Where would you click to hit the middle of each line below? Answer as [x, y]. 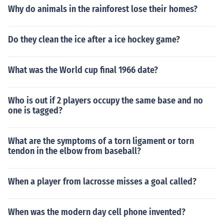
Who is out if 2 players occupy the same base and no [105, 100]
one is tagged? [35, 110]
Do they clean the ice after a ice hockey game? [94, 39]
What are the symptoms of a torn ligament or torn [101, 141]
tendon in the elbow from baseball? [74, 151]
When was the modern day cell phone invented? [97, 212]
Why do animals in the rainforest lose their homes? [103, 9]
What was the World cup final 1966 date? [83, 70]
